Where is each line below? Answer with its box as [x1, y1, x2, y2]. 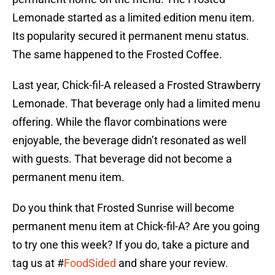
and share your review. [118, 257, 228, 270]
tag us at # [12, 257, 64, 270]
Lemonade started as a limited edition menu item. [12, 11, 255, 25]
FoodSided [64, 257, 118, 270]
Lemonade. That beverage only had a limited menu [12, 97, 260, 110]
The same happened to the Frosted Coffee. [12, 48, 222, 61]
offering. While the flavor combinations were [12, 115, 227, 129]
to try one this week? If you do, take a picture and [12, 238, 249, 252]
